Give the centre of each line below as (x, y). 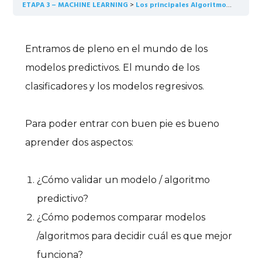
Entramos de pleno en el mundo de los (117, 49)
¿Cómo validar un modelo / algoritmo (124, 180)
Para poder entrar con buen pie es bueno (123, 124)
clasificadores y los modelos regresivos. (115, 86)
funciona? (60, 255)
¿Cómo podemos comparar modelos (121, 217)
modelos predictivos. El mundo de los (113, 68)
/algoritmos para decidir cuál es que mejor (135, 236)
